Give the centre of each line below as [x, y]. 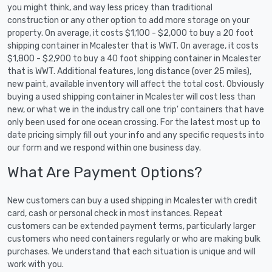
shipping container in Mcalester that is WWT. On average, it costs [133, 46]
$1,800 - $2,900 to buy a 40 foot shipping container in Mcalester [134, 58]
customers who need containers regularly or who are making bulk [134, 239]
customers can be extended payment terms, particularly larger [131, 226]
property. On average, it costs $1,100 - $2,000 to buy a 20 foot [131, 33]
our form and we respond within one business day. [104, 148]
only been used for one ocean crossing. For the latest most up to [134, 122]
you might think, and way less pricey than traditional [110, 7]
